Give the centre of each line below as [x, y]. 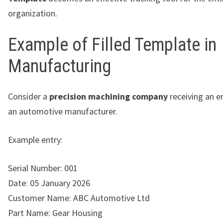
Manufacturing [59, 66]
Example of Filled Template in [112, 45]
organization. [33, 13]
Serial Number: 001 [43, 168]
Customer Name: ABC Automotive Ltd [79, 198]
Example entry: [35, 140]
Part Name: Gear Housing [55, 213]
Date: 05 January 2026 [49, 183]
